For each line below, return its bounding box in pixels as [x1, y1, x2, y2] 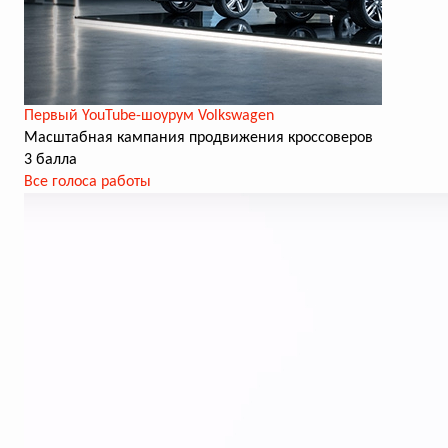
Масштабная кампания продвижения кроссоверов [24, 130, 373, 146]
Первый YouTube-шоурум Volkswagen [24, 108, 274, 124]
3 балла [24, 152, 77, 168]
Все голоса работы [24, 174, 151, 190]
